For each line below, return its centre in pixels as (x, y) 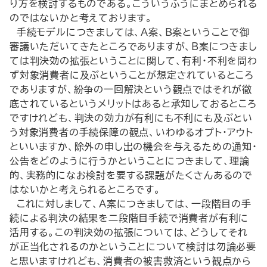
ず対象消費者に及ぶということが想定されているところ (132, 75)
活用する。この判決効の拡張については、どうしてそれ (129, 232)
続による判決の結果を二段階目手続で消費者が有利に (129, 218)
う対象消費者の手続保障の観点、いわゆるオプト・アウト (131, 132)
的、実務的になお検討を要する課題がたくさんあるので (131, 175)
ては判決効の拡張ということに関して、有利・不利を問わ (133, 61)
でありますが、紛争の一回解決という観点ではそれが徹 (131, 89)
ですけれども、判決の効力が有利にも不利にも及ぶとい (131, 118)
